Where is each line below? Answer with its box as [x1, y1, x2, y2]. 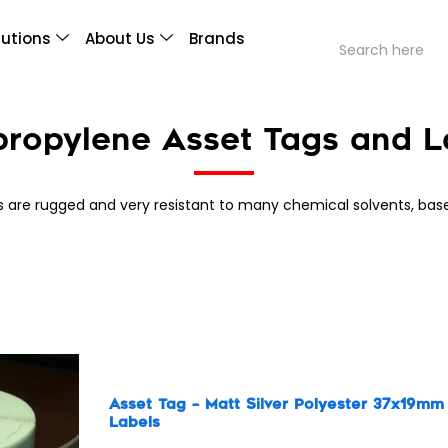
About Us [85, 28, 156, 50]
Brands [189, 28, 246, 50]
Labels [109, 414, 161, 432]
